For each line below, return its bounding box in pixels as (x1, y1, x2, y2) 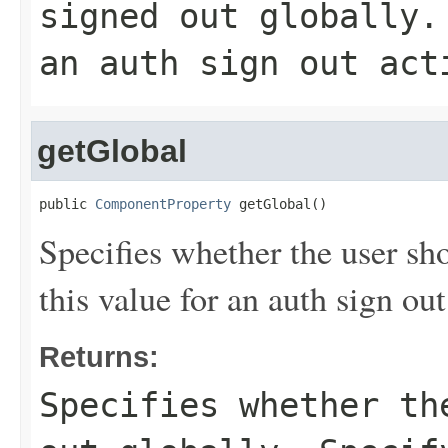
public (39, 196, 95, 212)
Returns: (39, 340, 159, 373)
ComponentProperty (95, 196, 231, 212)
